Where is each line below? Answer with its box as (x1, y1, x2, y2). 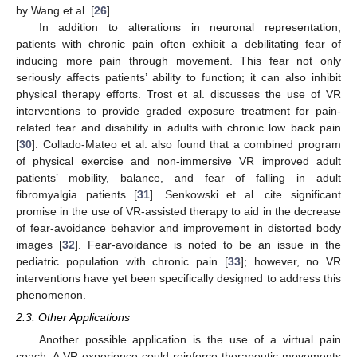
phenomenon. (16, 288, 86, 302)
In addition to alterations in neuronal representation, (38, 21, 341, 34)
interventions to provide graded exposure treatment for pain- (16, 104, 341, 118)
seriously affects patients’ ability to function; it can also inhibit (16, 71, 341, 84)
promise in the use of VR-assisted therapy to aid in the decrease (16, 205, 341, 218)
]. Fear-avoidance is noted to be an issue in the (75, 238, 341, 252)
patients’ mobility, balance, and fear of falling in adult (16, 171, 341, 185)
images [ (16, 238, 62, 252)
